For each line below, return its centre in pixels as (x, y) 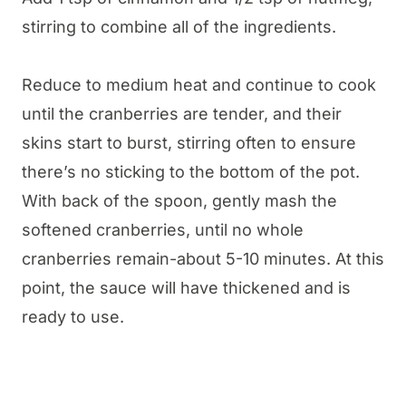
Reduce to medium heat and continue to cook (199, 85)
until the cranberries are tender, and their (182, 114)
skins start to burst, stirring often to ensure (189, 143)
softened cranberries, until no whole (163, 230)
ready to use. (73, 317)
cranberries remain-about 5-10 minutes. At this (203, 259)
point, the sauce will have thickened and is (186, 288)
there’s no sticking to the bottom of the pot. (191, 172)
